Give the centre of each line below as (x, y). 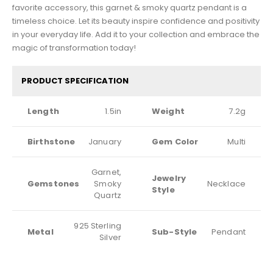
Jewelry (169, 178)
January (105, 142)
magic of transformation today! (74, 48)
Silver (110, 238)
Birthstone (51, 142)
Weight (168, 112)
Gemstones (54, 184)
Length (43, 112)
